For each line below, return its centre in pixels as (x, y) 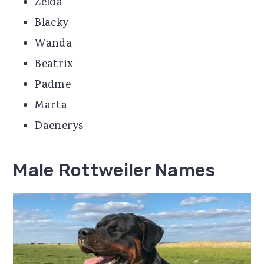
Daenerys (59, 126)
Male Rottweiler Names (114, 170)
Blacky (52, 23)
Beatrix (54, 65)
